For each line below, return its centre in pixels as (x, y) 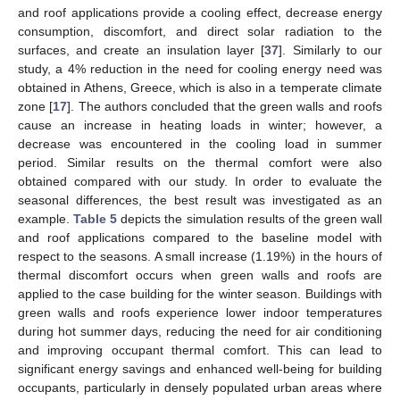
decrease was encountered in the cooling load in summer (200, 144)
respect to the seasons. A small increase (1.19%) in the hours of (200, 257)
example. (46, 219)
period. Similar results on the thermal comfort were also (200, 163)
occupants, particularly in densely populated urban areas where (200, 388)
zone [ (36, 107)
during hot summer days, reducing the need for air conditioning (200, 332)
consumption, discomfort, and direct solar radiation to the (200, 32)
